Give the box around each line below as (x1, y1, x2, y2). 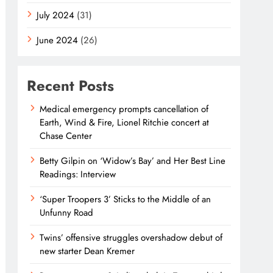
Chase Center (40, 129, 93, 143)
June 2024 (37, 34, 79, 47)
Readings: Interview (40, 168, 116, 181)
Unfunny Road (40, 206, 94, 219)
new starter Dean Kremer (40, 244, 135, 258)
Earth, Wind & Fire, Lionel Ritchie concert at (40, 116, 210, 129)
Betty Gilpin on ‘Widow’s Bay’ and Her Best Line (40, 154, 226, 168)
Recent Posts (27, 75, 115, 96)
